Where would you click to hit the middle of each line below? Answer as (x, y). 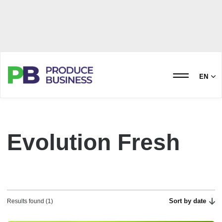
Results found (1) (30, 201)
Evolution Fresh (93, 142)
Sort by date (188, 201)
